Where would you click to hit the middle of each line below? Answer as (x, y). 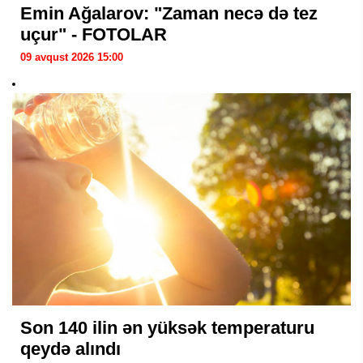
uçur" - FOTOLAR (94, 34)
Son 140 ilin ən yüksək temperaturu (167, 327)
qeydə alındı (70, 348)
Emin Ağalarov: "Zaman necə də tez (169, 13)
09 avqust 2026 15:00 (72, 57)
